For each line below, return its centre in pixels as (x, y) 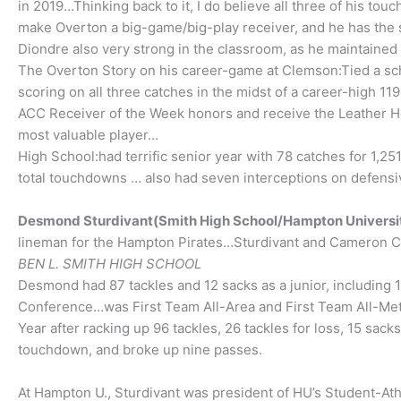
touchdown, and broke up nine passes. (140, 350)
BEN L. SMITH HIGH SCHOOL (110, 264)
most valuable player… (88, 135)
